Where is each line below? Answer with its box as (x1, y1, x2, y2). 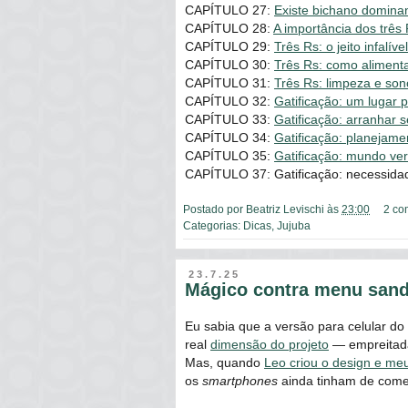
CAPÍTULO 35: (185, 148, 274, 164)
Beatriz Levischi (246, 203, 324, 216)
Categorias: (183, 219, 243, 232)
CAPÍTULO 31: (185, 76, 274, 91)
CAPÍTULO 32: (185, 94, 274, 109)
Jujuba (277, 219, 311, 232)
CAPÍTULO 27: (185, 3, 274, 18)
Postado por (183, 203, 246, 216)
